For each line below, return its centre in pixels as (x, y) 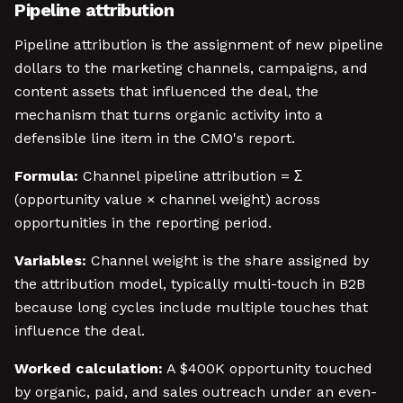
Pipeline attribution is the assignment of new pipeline (199, 45)
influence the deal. (80, 331)
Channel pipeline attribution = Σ (190, 176)
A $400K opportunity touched (268, 368)
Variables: (50, 260)
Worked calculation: (89, 368)
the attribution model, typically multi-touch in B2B (190, 284)
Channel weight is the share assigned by (228, 260)
